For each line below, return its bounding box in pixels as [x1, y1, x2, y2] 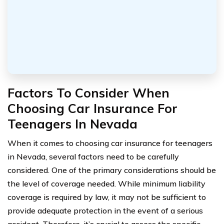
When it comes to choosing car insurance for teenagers [7, 137, 212, 148]
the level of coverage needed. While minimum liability [7, 178, 205, 188]
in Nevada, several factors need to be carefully [7, 151, 179, 161]
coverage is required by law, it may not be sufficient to [7, 191, 206, 202]
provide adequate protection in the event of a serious [7, 205, 203, 215]
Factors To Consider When [7, 84, 169, 100]
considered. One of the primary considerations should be [7, 164, 216, 175]
